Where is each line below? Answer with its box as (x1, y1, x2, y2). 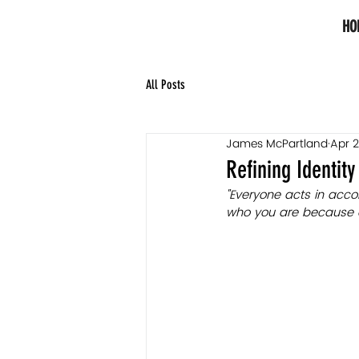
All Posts (146, 77, 185, 92)
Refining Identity (226, 155, 356, 184)
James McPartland (226, 134, 328, 153)
